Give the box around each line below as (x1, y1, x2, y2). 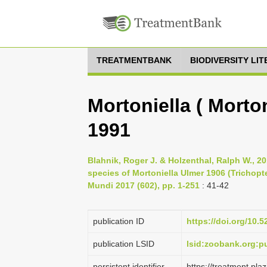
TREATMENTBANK (97, 55, 172, 65)
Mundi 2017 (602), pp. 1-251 (88, 181, 200, 190)
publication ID (93, 216, 144, 226)
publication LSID (93, 239, 154, 249)
